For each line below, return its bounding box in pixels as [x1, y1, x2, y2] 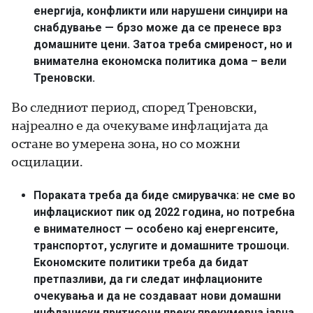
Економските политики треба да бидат [34, 255, 249, 269]
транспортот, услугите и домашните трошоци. [34, 238, 289, 252]
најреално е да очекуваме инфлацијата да [11, 116, 268, 133]
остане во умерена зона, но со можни [11, 134, 240, 152]
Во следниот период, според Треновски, [11, 98, 257, 115]
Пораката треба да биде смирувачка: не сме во [34, 188, 296, 202]
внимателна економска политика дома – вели [34, 54, 286, 68]
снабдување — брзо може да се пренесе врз [34, 20, 282, 34]
